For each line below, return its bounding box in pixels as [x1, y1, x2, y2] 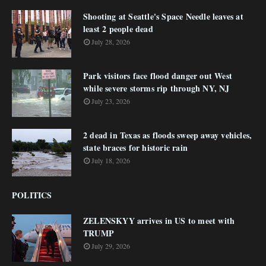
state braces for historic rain [83, 141, 188, 154]
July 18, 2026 [91, 155, 130, 165]
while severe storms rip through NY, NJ [83, 81, 230, 94]
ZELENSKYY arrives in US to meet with [83, 214, 235, 227]
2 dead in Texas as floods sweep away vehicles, [83, 128, 252, 141]
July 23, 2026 [91, 96, 130, 106]
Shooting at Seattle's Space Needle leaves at [83, 9, 243, 23]
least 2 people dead [83, 22, 153, 35]
